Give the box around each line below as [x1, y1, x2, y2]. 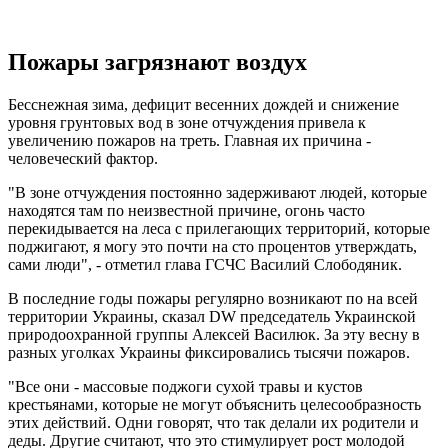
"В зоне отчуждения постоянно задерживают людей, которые [8, 184, 427, 202]
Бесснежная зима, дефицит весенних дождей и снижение [8, 96, 399, 114]
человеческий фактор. [8, 150, 158, 168]
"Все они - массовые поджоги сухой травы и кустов [8, 378, 363, 396]
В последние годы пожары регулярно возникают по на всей [8, 290, 418, 308]
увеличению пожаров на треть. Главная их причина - [8, 132, 371, 150]
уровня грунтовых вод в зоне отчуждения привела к [8, 114, 366, 132]
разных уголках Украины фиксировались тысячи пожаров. [8, 344, 410, 362]
